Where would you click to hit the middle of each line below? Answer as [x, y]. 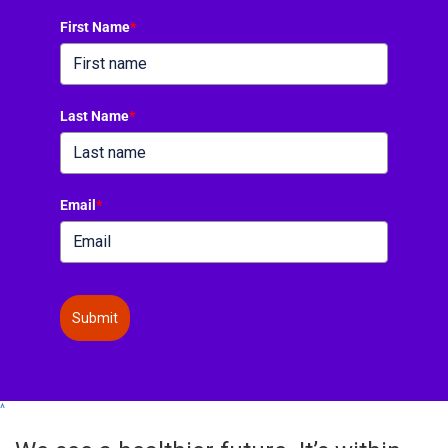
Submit [95, 317]
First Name [95, 26]
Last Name [94, 115]
